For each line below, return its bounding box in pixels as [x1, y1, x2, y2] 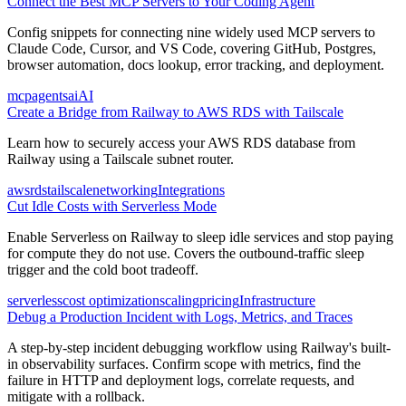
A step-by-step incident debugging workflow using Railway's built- [7, 339, 391, 355]
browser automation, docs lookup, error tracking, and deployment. [7, 56, 384, 72]
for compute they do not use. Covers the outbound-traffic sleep [7, 245, 364, 261]
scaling [159, 292, 199, 308]
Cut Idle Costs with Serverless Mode [7, 198, 217, 214]
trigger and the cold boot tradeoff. [7, 261, 198, 277]
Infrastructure [239, 292, 315, 308]
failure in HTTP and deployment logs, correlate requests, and [7, 372, 354, 388]
